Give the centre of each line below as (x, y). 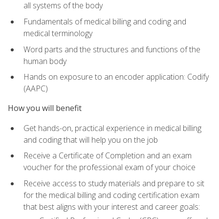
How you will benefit (45, 108)
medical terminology (58, 33)
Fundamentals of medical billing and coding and (105, 22)
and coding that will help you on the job (91, 140)
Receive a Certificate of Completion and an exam (108, 156)
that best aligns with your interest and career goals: (112, 207)
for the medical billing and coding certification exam (111, 195)
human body (45, 61)
